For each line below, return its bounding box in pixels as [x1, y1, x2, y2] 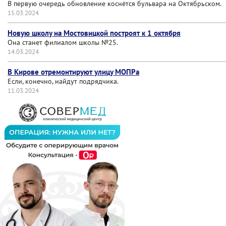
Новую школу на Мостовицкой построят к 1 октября [8, 28, 181, 38]
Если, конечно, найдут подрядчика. [8, 77, 119, 86]
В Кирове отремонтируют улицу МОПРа [8, 67, 139, 77]
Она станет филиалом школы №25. [8, 38, 118, 47]
